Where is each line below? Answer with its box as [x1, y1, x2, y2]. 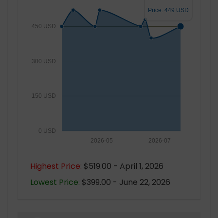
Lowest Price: [30, 177, 80, 188]
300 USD [31, 57, 56, 65]
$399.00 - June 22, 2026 [80, 177, 170, 188]
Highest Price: [30, 161, 82, 172]
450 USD [31, 22, 56, 30]
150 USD [31, 92, 56, 100]
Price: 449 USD [148, 7, 189, 14]
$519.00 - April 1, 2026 [82, 161, 163, 172]
